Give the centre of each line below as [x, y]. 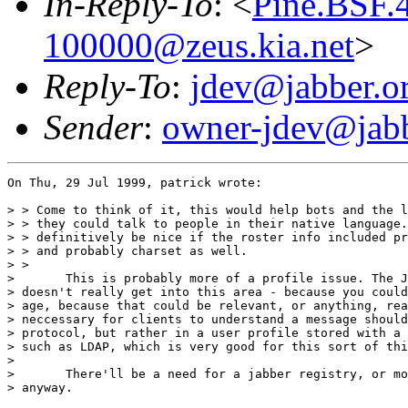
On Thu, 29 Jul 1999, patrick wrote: [135, 182]
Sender [93, 127]
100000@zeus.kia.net [199, 45]
